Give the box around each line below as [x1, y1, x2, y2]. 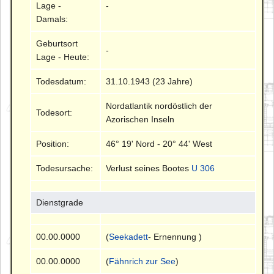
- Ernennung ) [148, 231, 202, 242]
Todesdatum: [36, 76, 87, 86]
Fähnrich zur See [109, 256, 176, 266]
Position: [36, 138, 70, 149]
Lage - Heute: [36, 51, 90, 62]
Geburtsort [36, 38, 78, 48]
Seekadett [109, 231, 149, 242]
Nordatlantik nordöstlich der [106, 100, 213, 111]
